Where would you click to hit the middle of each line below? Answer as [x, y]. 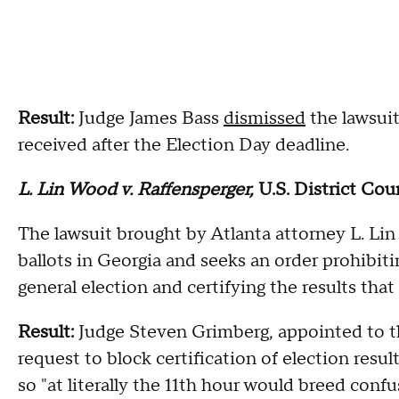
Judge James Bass [151, 118]
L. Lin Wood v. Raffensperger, [138, 189]
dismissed [265, 118]
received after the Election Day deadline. [183, 145]
